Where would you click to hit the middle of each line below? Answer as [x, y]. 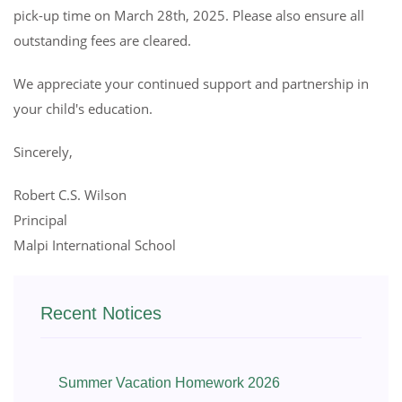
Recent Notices [101, 313]
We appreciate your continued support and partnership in [191, 83]
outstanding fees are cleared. [102, 40]
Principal [40, 219]
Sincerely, [43, 151]
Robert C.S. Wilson [70, 194]
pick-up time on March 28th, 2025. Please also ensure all [189, 15]
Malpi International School [95, 245]
